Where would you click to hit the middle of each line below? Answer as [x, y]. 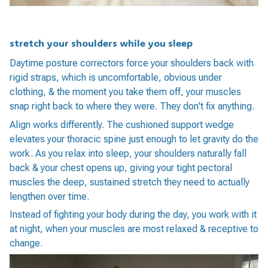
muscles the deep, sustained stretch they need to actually [130, 182]
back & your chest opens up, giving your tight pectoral [121, 167]
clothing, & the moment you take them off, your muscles [125, 92]
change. [26, 243]
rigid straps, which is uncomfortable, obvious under [116, 78]
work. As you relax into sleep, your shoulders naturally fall [128, 153]
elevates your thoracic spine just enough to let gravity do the [134, 139]
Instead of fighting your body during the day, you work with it [133, 214]
